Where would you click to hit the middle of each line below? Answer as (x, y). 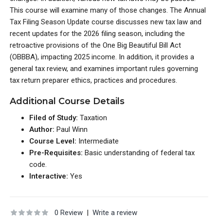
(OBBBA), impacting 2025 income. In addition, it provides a (102, 57)
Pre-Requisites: (57, 153)
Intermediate (99, 141)
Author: (43, 129)
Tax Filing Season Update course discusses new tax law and (106, 22)
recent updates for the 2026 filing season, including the (97, 34)
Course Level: (54, 141)
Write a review (115, 213)
